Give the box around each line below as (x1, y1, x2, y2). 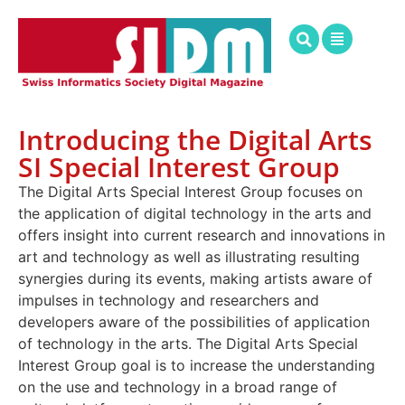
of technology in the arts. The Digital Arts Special (18, 334, 358, 353)
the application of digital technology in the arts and (18, 203, 372, 222)
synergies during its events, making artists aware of (18, 268, 372, 287)
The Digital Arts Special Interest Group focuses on (18, 182, 363, 201)
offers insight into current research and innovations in (18, 225, 385, 244)
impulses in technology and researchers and (18, 290, 319, 309)
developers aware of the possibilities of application (18, 312, 370, 331)
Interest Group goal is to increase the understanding (18, 355, 375, 374)
